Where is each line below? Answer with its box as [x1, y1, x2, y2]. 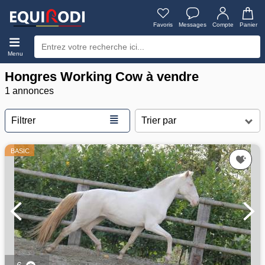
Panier [240, 21, 257, 28]
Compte [212, 21, 234, 28]
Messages [179, 21, 206, 28]
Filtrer [11, 115, 35, 125]
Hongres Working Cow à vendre [5, 69, 199, 84]
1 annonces [5, 86, 54, 96]
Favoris [153, 21, 173, 28]
